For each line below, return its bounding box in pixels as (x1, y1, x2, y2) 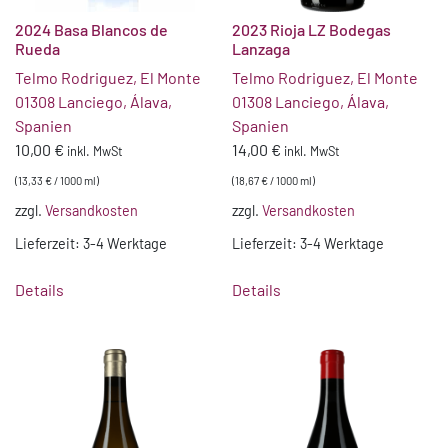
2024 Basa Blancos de (15, 20, 168, 39)
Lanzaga (232, 39, 291, 58)
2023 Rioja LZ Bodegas (232, 20, 392, 39)
